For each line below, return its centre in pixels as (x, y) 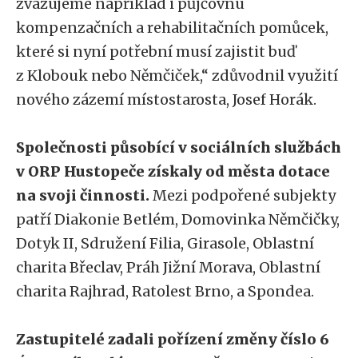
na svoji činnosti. (83, 195)
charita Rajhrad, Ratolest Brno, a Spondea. (165, 291)
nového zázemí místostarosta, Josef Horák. (166, 99)
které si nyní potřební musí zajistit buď (156, 52)
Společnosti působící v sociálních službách (179, 147)
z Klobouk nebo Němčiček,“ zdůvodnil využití (177, 76)
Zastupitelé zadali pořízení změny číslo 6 (173, 339)
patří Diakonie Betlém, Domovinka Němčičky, (178, 219)
